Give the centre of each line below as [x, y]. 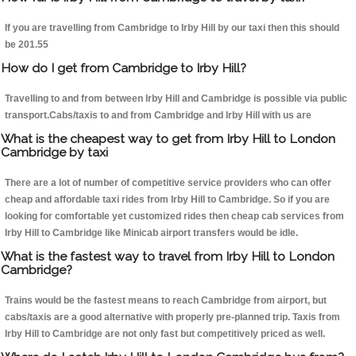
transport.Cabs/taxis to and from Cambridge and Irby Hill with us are [158, 116]
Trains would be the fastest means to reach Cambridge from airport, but [166, 301]
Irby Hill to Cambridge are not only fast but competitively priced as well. [165, 334]
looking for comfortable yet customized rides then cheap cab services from [174, 217]
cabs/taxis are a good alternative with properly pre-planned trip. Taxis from [172, 317]
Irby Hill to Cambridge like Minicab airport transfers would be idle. [151, 233]
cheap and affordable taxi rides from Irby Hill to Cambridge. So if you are [167, 200]
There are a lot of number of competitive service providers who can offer [168, 183]
